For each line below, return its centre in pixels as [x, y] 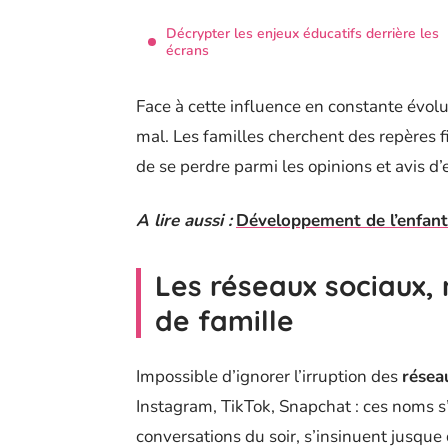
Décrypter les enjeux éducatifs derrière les [302, 34]
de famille [224, 321]
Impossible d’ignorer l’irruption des [269, 377]
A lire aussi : [184, 221]
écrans [187, 51]
